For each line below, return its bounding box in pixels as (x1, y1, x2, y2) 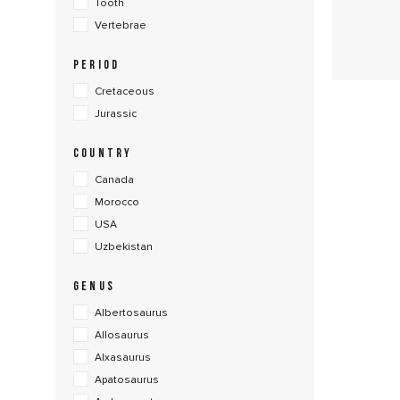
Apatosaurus (95, 373, 159, 387)
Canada (95, 173, 134, 187)
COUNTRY (73, 147, 133, 161)
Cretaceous (95, 85, 154, 98)
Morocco (95, 196, 139, 209)
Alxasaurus (95, 351, 151, 364)
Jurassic (95, 107, 137, 121)
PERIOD (73, 59, 121, 72)
